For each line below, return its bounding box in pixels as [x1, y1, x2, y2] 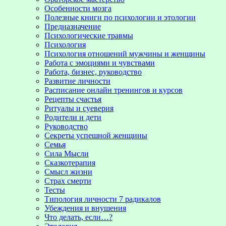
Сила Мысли [44, 149, 89, 158]
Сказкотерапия [44, 158, 95, 167]
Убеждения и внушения [44, 203, 126, 212]
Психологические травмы [44, 31, 133, 40]
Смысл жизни [44, 167, 92, 176]
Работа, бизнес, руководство [44, 67, 142, 76]
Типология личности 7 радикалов [44, 194, 161, 203]
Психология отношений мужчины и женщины [44, 49, 205, 58]
